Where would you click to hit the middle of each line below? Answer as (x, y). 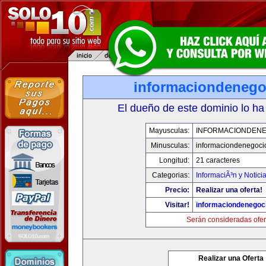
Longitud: (174, 160)
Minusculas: (170, 145)
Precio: (177, 190)
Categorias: (171, 175)
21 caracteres (218, 160)
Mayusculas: (169, 131)
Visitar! (177, 205)
